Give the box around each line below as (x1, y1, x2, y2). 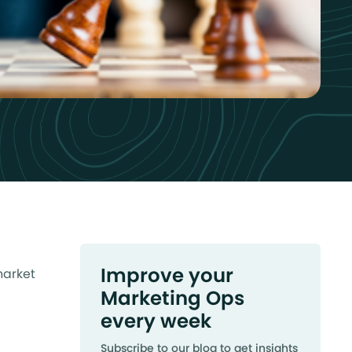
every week (101, 307, 211, 335)
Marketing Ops (101, 284, 244, 313)
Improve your (101, 262, 233, 290)
